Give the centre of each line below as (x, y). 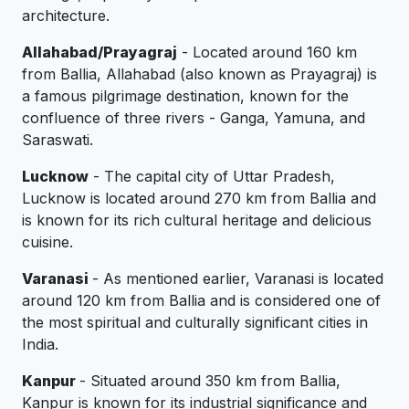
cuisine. (47, 242)
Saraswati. (58, 140)
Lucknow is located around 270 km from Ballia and (199, 199)
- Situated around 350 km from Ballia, (210, 381)
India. (40, 345)
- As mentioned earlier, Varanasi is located (238, 279)
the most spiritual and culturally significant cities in (195, 323)
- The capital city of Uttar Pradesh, (212, 177)
